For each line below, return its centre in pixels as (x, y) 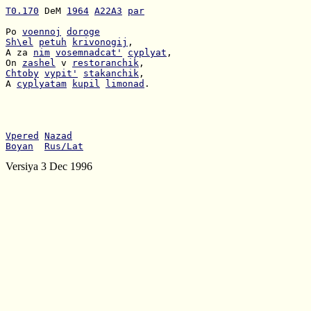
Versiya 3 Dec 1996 (49, 166)
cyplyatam (42, 84)
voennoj (42, 32)
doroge (83, 32)
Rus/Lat (64, 146)
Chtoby (22, 73)
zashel (39, 63)
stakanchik (111, 73)
